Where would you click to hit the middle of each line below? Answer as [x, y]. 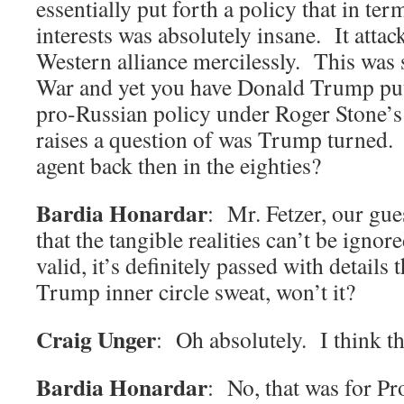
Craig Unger [96, 340]
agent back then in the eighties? [179, 165]
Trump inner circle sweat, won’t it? [196, 292]
